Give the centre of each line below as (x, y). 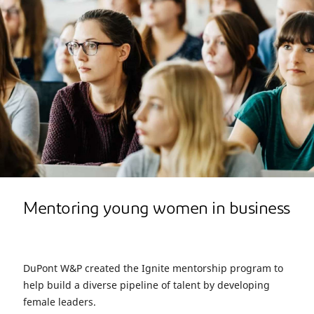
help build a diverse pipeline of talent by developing (146, 285)
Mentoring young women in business (157, 210)
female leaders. (60, 302)
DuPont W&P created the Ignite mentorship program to (153, 268)
